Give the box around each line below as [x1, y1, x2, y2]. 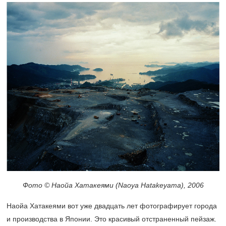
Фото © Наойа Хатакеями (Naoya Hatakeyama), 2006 [22, 181, 204, 190]
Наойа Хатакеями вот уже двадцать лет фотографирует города [7, 202, 217, 210]
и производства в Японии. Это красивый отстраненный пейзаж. [7, 215, 216, 223]
